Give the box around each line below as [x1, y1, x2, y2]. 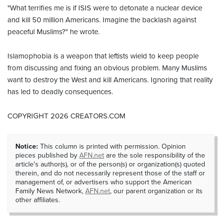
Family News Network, [15, 186, 85, 195]
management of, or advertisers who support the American [15, 177, 192, 186]
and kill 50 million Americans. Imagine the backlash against [7, 15, 196, 24]
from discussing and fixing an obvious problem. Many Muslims [7, 63, 207, 72]
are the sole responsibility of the [104, 151, 205, 160]
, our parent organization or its [110, 186, 203, 195]
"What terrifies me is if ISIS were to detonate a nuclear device [7, 3, 202, 12]
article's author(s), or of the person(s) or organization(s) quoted [15, 160, 205, 168]
